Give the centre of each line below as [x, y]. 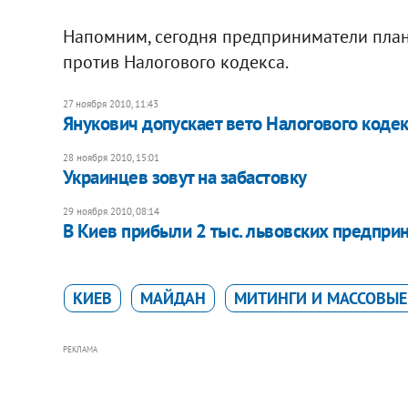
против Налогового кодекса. [175, 61]
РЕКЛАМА [80, 349]
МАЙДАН [173, 298]
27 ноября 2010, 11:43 [110, 103]
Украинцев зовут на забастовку [184, 177]
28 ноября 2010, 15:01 [111, 157]
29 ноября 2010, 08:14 [111, 211]
